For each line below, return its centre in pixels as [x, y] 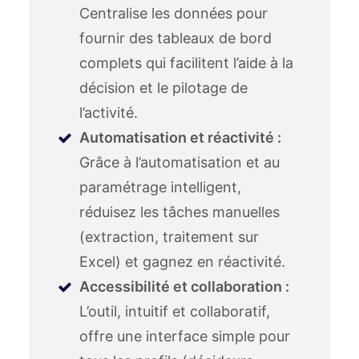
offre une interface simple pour [185, 336]
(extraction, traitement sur [169, 237]
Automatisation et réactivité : [180, 137]
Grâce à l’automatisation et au [179, 162]
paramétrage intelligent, [160, 187]
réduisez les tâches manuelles [179, 212]
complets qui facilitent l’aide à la [186, 63]
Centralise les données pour [173, 13]
